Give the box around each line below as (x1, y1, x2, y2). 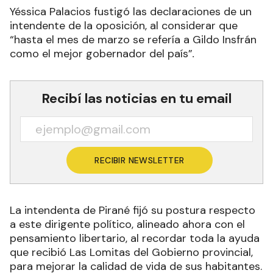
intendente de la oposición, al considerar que (10, 18, 238, 33)
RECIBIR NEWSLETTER (94, 154, 185, 166)
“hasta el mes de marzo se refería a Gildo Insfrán (10, 32, 257, 47)
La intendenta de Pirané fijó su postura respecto (10, 202, 255, 218)
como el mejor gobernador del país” (10, 46, 193, 61)
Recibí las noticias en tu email (41, 89, 232, 107)
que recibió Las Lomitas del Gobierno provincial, (10, 244, 253, 260)
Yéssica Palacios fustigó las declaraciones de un (10, 4, 252, 19)
